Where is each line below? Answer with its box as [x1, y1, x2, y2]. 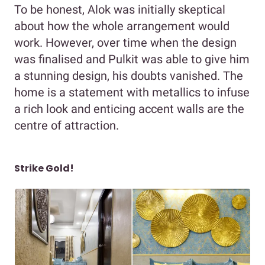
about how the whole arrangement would [14, 18, 230, 33]
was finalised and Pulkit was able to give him [14, 51, 250, 66]
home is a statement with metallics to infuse [14, 85, 250, 99]
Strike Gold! [14, 161, 74, 175]
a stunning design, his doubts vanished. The [14, 68, 243, 83]
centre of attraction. [14, 118, 119, 132]
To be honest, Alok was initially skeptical [14, 2, 225, 17]
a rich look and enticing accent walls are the [14, 101, 244, 116]
